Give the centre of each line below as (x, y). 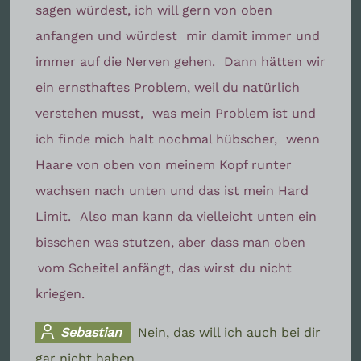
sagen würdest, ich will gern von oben (154, 10)
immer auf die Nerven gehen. (127, 61)
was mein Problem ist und (234, 113)
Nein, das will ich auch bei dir (230, 332)
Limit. (55, 216)
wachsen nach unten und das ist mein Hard (172, 190)
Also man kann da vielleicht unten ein (198, 216)
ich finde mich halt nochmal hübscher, (158, 139)
